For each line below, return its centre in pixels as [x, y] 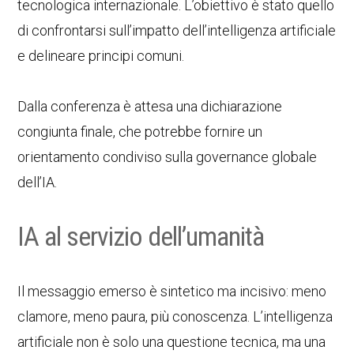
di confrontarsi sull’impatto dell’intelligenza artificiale [177, 30]
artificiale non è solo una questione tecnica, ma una [172, 342]
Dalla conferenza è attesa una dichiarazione [150, 106]
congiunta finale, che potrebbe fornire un [140, 132]
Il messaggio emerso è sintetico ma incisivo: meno [172, 291]
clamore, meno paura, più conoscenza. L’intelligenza [175, 316]
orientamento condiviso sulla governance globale [168, 157]
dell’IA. [38, 182]
